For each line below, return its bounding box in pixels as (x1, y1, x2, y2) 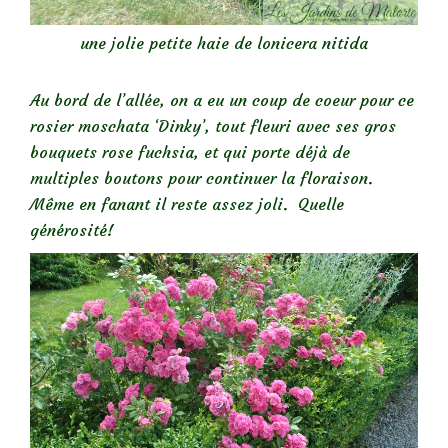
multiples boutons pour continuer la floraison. (30, 167, 378, 188)
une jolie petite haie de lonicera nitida (80, 33, 368, 54)
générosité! (30, 219, 114, 240)
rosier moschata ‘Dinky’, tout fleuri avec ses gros (30, 115, 396, 136)
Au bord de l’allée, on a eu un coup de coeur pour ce (30, 89, 414, 110)
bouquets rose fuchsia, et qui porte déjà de (30, 141, 350, 162)
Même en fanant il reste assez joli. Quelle (30, 193, 344, 214)
